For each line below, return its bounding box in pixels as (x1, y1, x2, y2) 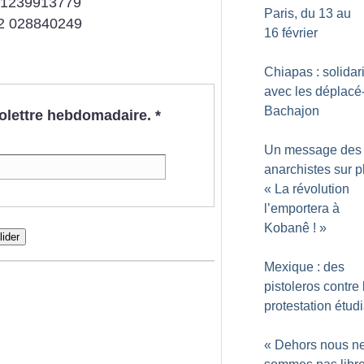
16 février (264, 26, 318, 40)
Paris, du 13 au (264, 6, 351, 20)
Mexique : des (264, 260, 344, 274)
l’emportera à (264, 201, 340, 215)
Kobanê (264, 221, 310, 235)
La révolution (275, 182, 349, 196)
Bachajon (264, 104, 319, 118)
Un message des (264, 143, 362, 157)
